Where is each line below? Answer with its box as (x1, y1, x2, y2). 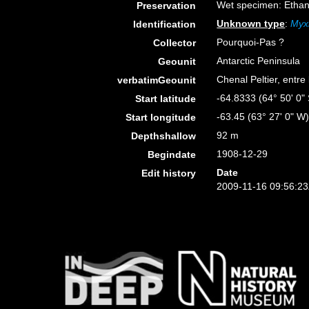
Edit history (141, 168, 197, 179)
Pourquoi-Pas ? (217, 37, 285, 48)
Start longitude (126, 112, 197, 123)
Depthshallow (131, 130, 197, 141)
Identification (133, 19, 197, 30)
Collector (153, 37, 197, 48)
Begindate (148, 149, 197, 160)
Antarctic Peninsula (217, 55, 301, 66)
